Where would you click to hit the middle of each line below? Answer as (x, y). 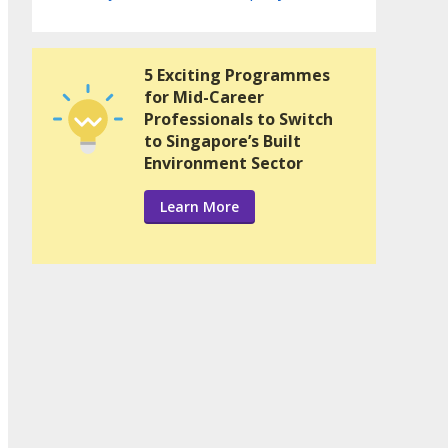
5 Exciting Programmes (237, 74)
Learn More (199, 206)
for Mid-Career (204, 96)
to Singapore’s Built (222, 140)
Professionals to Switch (238, 118)
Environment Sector (223, 162)
